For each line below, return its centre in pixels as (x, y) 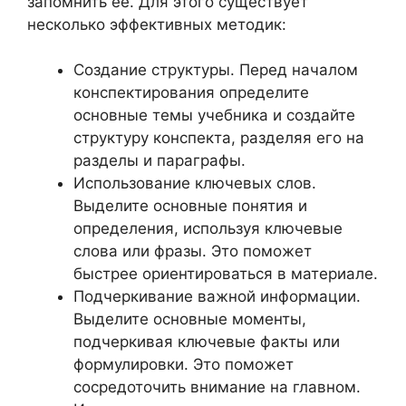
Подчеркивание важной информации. (217, 296)
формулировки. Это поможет (184, 364)
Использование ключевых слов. (195, 183)
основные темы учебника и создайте (214, 115)
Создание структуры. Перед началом (216, 70)
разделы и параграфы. (159, 160)
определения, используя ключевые (208, 228)
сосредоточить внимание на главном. (217, 387)
